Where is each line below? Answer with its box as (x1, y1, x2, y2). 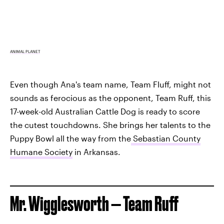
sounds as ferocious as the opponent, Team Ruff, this (10, 93, 211, 103)
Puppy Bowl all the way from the (10, 133, 131, 143)
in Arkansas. (72, 147, 120, 157)
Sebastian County (131, 133, 200, 143)
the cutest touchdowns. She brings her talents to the (10, 120, 210, 130)
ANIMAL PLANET (10, 49, 40, 54)
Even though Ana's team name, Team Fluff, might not (10, 79, 211, 89)
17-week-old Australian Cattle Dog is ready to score (10, 106, 200, 116)
